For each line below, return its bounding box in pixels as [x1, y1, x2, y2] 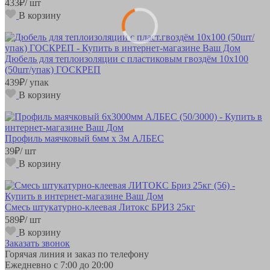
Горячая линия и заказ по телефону [5, 248, 149, 259]
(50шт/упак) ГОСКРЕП [5, 64, 101, 75]
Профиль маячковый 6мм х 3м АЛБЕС [5, 133, 164, 143]
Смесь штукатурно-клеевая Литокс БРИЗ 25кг [5, 201, 195, 212]
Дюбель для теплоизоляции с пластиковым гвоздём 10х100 [5, 53, 248, 64]
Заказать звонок [5, 237, 70, 248]
